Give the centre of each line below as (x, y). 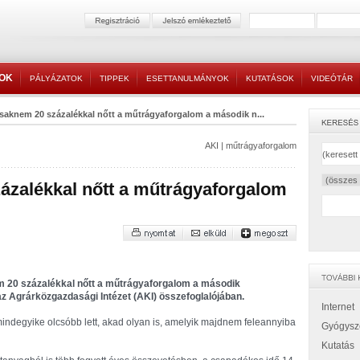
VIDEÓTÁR (332, 78)
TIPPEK (115, 78)
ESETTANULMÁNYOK (188, 78)
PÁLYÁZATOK (56, 78)
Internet (338, 307)
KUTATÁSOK (270, 78)
